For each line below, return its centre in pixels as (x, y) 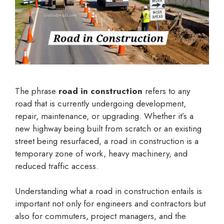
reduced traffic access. (57, 166)
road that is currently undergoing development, (100, 103)
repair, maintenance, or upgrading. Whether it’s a (104, 116)
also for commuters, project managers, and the (100, 216)
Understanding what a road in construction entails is (108, 191)
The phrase (37, 91)
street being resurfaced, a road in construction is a (107, 141)
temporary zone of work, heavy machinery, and (101, 153)
